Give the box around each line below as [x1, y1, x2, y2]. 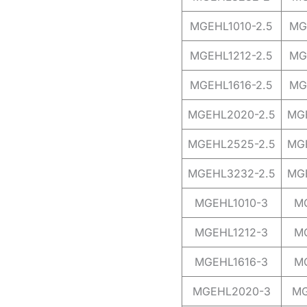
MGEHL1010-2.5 [190, 19, 273, 34]
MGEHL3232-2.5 [187, 167, 275, 181]
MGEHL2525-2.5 [187, 137, 275, 151]
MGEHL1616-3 [195, 255, 268, 269]
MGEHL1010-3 [195, 196, 268, 210]
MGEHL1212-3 [195, 225, 268, 240]
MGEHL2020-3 [192, 284, 271, 299]
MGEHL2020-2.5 [187, 108, 275, 122]
